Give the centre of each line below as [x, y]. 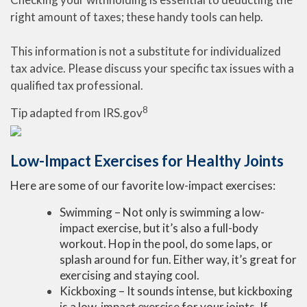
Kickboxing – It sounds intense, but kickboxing [176, 291]
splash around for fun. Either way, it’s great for [178, 259]
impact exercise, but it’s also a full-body [159, 228]
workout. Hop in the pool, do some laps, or [166, 244]
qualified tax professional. [77, 85]
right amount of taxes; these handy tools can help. [137, 17]
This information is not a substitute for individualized [146, 51]
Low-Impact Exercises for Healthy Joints [147, 161]
